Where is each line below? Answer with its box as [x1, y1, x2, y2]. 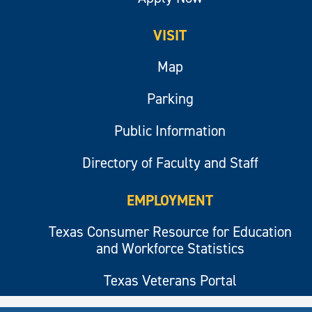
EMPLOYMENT [127, 191, 213, 211]
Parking [146, 89, 194, 109]
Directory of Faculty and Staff [81, 153, 258, 173]
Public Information [114, 121, 226, 141]
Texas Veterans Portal [103, 271, 237, 291]
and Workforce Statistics [95, 239, 244, 259]
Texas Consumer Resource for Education [48, 222, 292, 242]
